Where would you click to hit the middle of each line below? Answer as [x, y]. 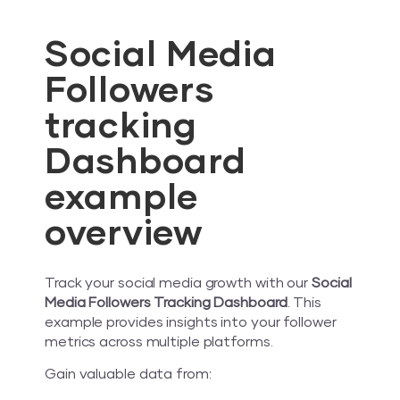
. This [304, 303]
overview [124, 234]
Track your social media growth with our [178, 283]
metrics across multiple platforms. [159, 342]
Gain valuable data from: [128, 375]
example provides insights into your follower [191, 323]
